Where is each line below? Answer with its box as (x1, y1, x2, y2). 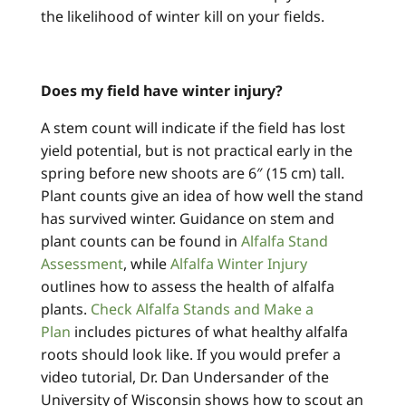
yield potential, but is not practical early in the (41, 140, 353, 161)
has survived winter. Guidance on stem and (41, 208, 334, 229)
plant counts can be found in (41, 231, 241, 252)
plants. (41, 299, 91, 320)
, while (123, 254, 170, 275)
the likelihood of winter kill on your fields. (41, 6, 324, 27)
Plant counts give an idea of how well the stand (41, 186, 363, 207)
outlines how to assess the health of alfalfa (41, 276, 334, 297)
